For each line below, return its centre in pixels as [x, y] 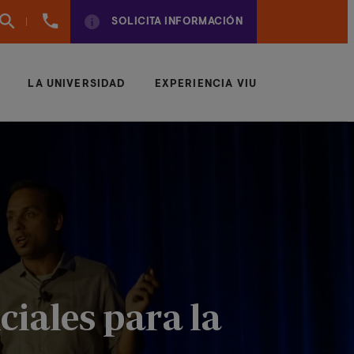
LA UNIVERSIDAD [77, 85]
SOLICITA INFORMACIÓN [177, 22]
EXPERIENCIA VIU [205, 85]
